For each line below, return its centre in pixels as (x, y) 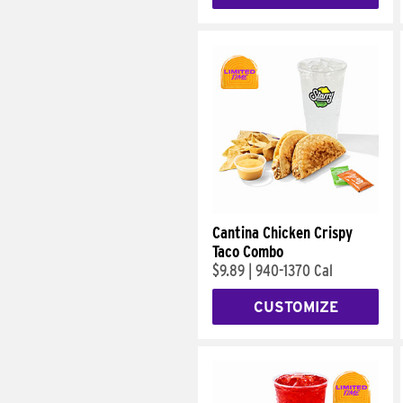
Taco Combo (248, 251)
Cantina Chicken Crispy (282, 233)
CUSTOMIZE (296, 307)
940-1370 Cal (294, 270)
